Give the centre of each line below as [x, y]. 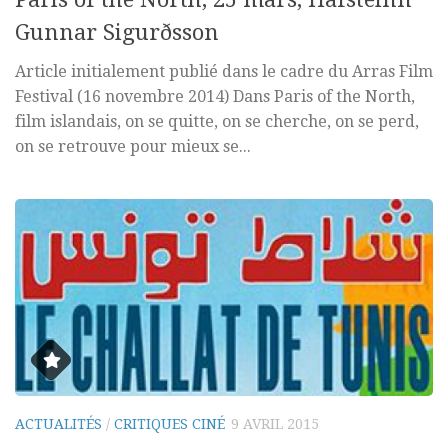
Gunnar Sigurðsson [117, 33]
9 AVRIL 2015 [275, 424]
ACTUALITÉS [58, 424]
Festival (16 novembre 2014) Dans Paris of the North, [215, 97]
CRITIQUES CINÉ [169, 424]
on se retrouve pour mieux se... [133, 147]
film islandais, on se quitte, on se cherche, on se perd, [217, 122]
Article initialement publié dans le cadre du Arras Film [224, 72]
